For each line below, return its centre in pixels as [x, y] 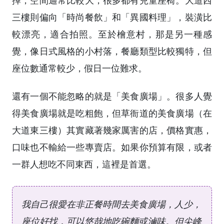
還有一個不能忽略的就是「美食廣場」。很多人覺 [112, 96]
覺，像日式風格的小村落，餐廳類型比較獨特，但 [112, 51]
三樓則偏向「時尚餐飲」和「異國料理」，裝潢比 [112, 17]
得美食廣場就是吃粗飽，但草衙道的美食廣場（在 [112, 113]
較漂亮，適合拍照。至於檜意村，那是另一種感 [112, 34]
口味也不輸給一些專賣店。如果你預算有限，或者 [112, 147]
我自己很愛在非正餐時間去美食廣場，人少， [111, 204]
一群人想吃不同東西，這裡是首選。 [84, 164]
